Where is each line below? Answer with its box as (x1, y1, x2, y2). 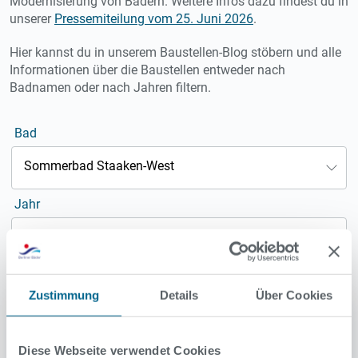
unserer (10, 10, 54, 26)
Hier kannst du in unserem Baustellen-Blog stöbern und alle (10, 44, 341, 60)
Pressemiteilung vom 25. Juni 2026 (54, 10, 253, 26)
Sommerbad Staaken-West (24, 157, 174, 173)
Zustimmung (28, 288, 100, 302)
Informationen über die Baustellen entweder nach (10, 62, 285, 78)
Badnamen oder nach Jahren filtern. (10, 79, 211, 95)
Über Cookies (255, 288, 333, 302)
